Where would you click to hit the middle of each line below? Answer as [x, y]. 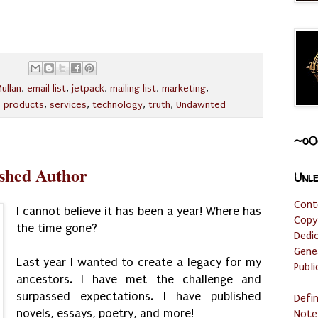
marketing [184, 89]
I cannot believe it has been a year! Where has [138, 211]
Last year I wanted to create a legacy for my [138, 262]
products [24, 105]
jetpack [88, 89]
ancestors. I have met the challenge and [138, 279]
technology [117, 105]
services [68, 105]
